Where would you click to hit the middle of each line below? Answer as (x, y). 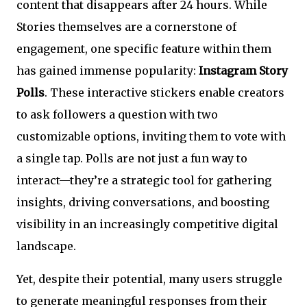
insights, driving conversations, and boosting (143, 202)
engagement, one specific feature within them (144, 49)
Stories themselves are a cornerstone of (126, 27)
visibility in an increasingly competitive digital (147, 224)
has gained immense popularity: (108, 71)
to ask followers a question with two (117, 114)
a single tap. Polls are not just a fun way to (132, 158)
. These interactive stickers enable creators (164, 93)
